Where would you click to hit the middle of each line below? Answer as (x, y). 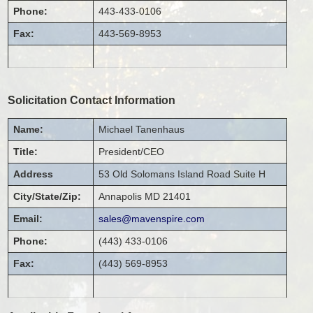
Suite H (250, 174)
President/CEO (132, 152)
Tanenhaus (160, 130)
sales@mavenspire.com (152, 219)
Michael (116, 130)
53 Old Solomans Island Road (165, 174)
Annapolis (121, 197)
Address (34, 174)
